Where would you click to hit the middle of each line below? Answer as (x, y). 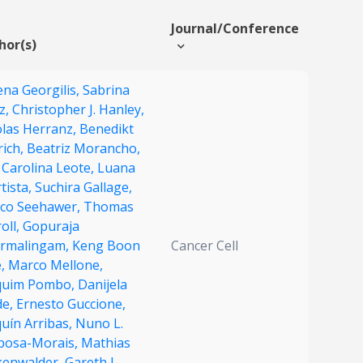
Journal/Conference (235, 29)
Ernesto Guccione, (71, 304)
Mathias (106, 343)
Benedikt (107, 129)
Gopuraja (51, 226)
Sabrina (106, 90)
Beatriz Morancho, (83, 149)
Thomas (109, 207)
